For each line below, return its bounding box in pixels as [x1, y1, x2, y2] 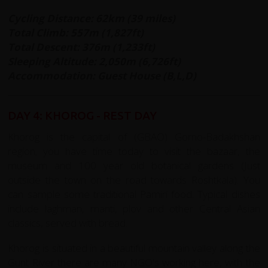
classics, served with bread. [8, 215, 128, 230]
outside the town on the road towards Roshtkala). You [8, 172, 260, 187]
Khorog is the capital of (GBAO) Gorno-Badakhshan [8, 129, 260, 144]
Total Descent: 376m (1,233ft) [8, 39, 156, 54]
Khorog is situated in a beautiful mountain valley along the [8, 240, 260, 255]
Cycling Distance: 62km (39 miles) [8, 11, 176, 25]
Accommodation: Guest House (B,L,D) [8, 68, 199, 83]
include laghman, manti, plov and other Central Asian [8, 201, 260, 215]
